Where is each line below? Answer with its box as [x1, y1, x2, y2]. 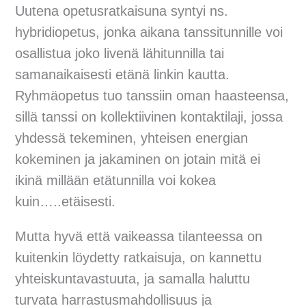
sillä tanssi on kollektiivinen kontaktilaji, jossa [15, 109, 283, 125]
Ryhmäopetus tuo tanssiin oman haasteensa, [15, 88, 290, 104]
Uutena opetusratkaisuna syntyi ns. [15, 3, 229, 19]
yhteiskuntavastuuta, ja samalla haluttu [15, 271, 251, 287]
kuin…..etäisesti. [15, 194, 116, 210]
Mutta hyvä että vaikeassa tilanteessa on [15, 229, 263, 245]
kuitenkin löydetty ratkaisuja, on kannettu [15, 250, 262, 266]
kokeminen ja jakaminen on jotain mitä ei [15, 152, 261, 167]
